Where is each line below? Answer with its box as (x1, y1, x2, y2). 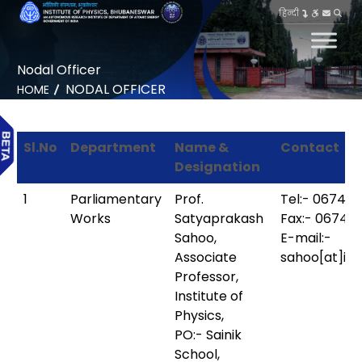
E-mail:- (280, 228, 331, 247)
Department (69, 137, 156, 157)
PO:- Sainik (174, 325, 242, 344)
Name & (174, 137, 229, 157)
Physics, (174, 305, 224, 325)
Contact (280, 137, 339, 157)
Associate (174, 247, 237, 267)
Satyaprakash (174, 208, 263, 228)
